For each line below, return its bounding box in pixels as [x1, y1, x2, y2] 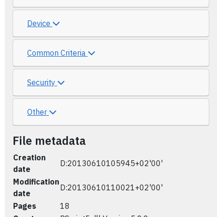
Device [27, 18, 52, 28]
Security [27, 77, 57, 87]
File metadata [13, 133, 86, 148]
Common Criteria [27, 48, 88, 58]
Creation [13, 153, 46, 162]
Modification [13, 177, 59, 186]
